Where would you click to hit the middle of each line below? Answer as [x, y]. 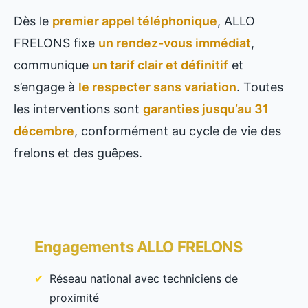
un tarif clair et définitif [160, 65]
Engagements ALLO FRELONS [139, 247]
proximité [74, 298]
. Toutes [260, 87]
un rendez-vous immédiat [175, 43]
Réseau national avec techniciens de [144, 279]
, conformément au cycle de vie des [178, 131]
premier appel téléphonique [135, 21]
